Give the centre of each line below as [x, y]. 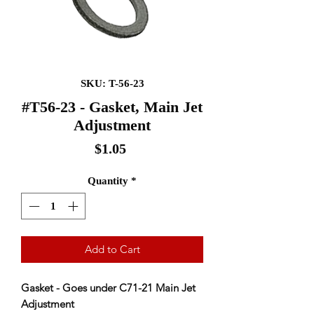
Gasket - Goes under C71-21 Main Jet [108, 288]
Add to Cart [112, 249]
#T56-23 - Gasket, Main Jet [112, 107]
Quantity [108, 180]
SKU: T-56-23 [112, 83]
